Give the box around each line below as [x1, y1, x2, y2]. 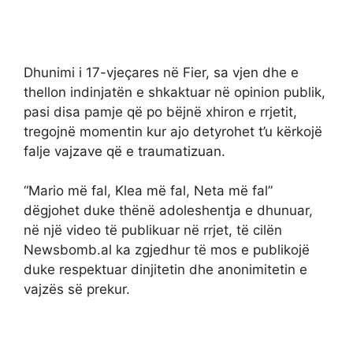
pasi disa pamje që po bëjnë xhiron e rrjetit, [24, 103, 297, 120]
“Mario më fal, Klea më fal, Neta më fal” [24, 183, 273, 199]
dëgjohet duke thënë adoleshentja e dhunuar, [24, 203, 313, 219]
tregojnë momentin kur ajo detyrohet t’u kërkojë [24, 123, 322, 139]
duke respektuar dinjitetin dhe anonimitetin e [24, 262, 307, 278]
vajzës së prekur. [24, 281, 130, 298]
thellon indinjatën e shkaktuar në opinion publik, [24, 84, 325, 100]
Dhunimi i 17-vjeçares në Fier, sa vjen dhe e [24, 64, 299, 80]
